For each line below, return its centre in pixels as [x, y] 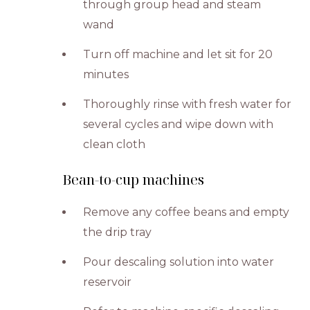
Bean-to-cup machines [134, 179]
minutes [106, 74]
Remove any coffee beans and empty [186, 212]
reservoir [108, 282]
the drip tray [118, 232]
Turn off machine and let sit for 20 [178, 54]
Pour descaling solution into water [179, 262]
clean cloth [115, 144]
